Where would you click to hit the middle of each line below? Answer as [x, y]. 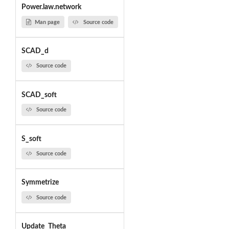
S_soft [31, 139]
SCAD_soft [39, 95]
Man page [47, 22]
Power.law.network [51, 7]
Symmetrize [40, 183]
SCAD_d [35, 51]
